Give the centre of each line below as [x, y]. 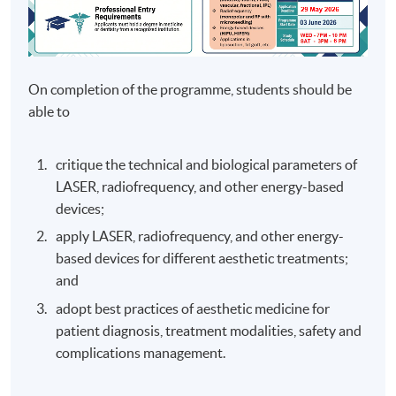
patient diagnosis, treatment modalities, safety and [209, 330]
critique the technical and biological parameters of [207, 164]
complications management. [141, 352]
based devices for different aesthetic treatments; [202, 259]
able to [49, 111]
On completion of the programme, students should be [190, 89]
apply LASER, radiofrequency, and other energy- [200, 236]
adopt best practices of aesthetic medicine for [193, 308]
